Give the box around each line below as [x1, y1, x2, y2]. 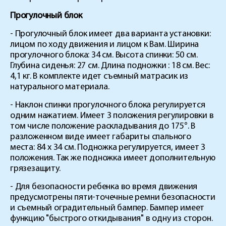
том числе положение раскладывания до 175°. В [10, 121, 196, 131]
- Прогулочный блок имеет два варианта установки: [10, 29, 211, 39]
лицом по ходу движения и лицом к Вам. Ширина [10, 39, 199, 49]
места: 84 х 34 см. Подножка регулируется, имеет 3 [10, 142, 206, 152]
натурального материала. [10, 82, 111, 92]
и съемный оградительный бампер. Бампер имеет [10, 203, 205, 213]
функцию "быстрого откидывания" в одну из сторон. [10, 213, 213, 223]
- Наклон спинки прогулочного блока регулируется [10, 100, 205, 110]
